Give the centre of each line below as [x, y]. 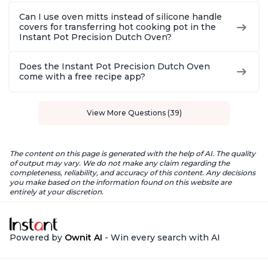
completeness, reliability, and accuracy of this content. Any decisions [133, 173]
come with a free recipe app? [82, 77]
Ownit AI [83, 238]
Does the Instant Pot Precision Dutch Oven [115, 67]
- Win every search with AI [161, 238]
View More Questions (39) [134, 113]
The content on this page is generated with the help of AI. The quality [133, 154]
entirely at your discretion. [57, 192]
